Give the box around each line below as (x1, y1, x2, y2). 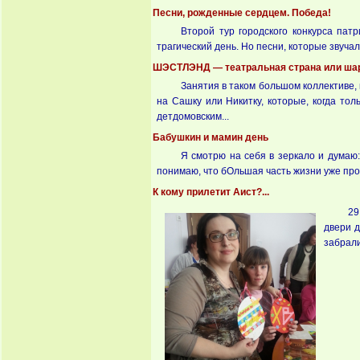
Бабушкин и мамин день (153, 132, 268, 143)
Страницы (153, 260, 219, 273)
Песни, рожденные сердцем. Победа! (153, 7, 331, 18)
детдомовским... (157, 111, 229, 122)
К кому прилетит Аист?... (153, 186, 269, 198)
